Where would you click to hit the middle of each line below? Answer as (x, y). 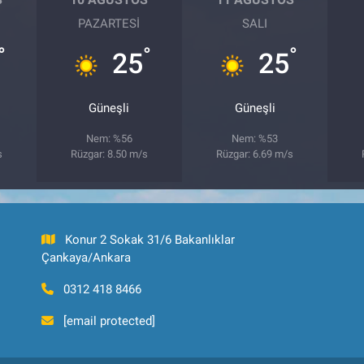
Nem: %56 (109, 138)
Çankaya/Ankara (86, 258)
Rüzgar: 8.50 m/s (109, 154)
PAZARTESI (109, 23)
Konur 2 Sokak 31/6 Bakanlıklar (150, 240)
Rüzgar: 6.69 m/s (255, 154)
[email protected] (110, 321)
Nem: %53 (255, 138)
